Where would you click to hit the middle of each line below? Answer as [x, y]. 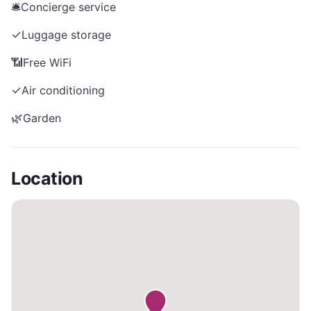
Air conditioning [63, 90]
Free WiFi [47, 62]
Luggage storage [66, 35]
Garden [42, 118]
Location [47, 178]
